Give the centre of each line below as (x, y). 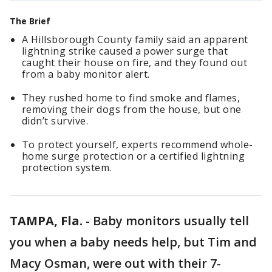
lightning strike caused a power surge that (125, 51)
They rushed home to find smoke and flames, (131, 98)
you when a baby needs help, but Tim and (133, 242)
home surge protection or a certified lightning (134, 156)
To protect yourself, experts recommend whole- (138, 144)
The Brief (30, 21)
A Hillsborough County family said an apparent (135, 39)
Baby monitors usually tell (171, 221)
